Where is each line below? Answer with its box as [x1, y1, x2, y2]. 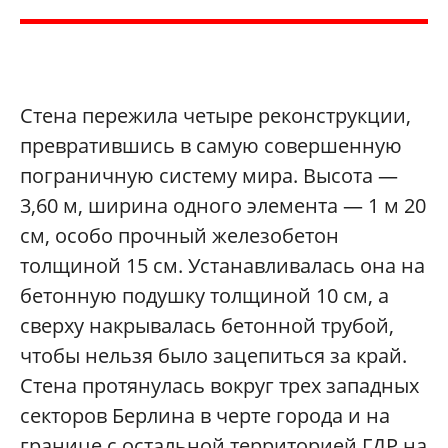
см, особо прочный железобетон [20, 221, 339, 249]
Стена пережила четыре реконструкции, [20, 101, 411, 129]
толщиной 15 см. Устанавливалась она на [20, 251, 425, 279]
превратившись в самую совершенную [20, 131, 402, 159]
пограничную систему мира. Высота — [20, 161, 398, 189]
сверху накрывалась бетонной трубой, [20, 311, 394, 339]
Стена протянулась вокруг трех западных [20, 371, 419, 399]
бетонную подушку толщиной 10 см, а [20, 281, 389, 309]
